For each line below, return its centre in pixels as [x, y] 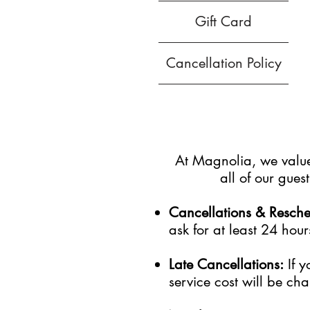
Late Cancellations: [226, 264]
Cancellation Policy [224, 63]
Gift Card [224, 21]
